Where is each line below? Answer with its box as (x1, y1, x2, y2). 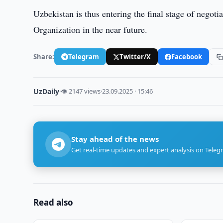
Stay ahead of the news (71, 134, 159, 144)
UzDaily (33, 87, 60, 96)
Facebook (171, 52, 203, 61)
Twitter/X (119, 52, 151, 61)
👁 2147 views (61, 87, 101, 96)
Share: (33, 52, 55, 61)
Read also (33, 197, 74, 208)
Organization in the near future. (33, 23, 148, 35)
